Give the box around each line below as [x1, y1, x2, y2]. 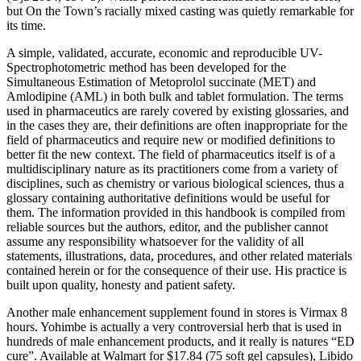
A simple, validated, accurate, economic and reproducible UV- [6, 45, 322, 60]
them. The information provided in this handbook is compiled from [6, 205, 345, 219]
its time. [6, 18, 46, 32]
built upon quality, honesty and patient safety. [6, 277, 235, 292]
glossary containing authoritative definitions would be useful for [6, 190, 330, 205]
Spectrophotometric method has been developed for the [6, 60, 286, 74]
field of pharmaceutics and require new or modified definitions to [6, 132, 335, 147]
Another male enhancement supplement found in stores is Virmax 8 [6, 305, 347, 319]
